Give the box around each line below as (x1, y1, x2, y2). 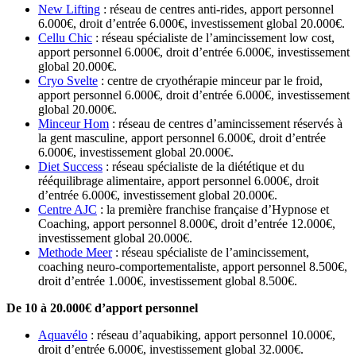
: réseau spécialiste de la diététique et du (103, 160, 304, 174)
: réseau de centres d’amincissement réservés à (109, 117, 342, 131)
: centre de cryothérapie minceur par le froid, (98, 74, 323, 88)
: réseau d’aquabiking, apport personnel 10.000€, (87, 328, 335, 342)
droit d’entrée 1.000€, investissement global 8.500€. (38, 274, 297, 288)
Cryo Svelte (38, 74, 98, 88)
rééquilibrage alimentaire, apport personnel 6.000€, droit (38, 174, 319, 188)
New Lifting (38, 2, 100, 17)
